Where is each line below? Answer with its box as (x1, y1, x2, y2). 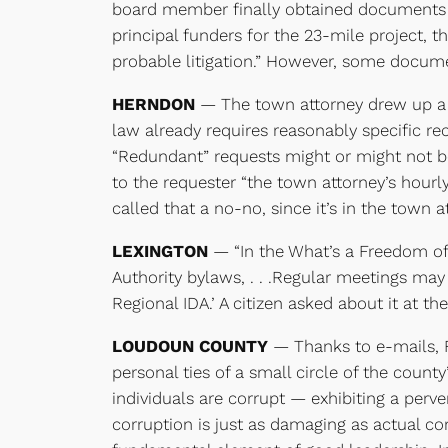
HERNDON (112, 94, 195, 115)
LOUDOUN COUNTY (112, 335, 268, 356)
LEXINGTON (112, 241, 208, 262)
